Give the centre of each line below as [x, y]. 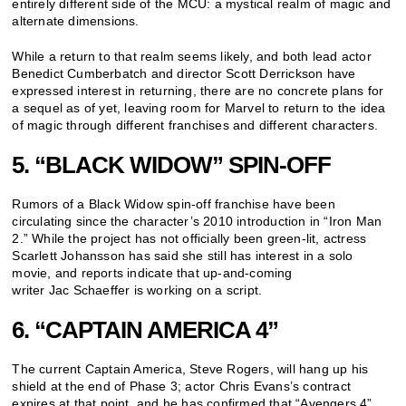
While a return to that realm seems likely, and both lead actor [192, 56]
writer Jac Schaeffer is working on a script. [139, 290]
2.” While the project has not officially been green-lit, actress [189, 238]
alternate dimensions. [76, 20]
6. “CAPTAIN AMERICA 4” [145, 329]
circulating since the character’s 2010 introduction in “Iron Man [197, 221]
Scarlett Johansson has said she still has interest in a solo [183, 255]
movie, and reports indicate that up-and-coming [152, 272]
